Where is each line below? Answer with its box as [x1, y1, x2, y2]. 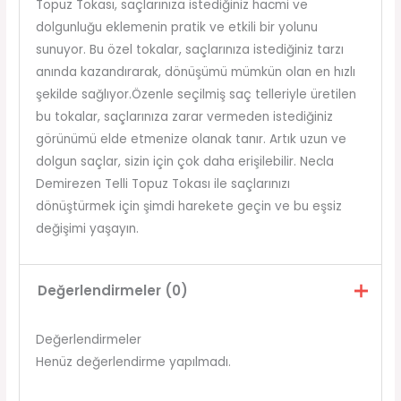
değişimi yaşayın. [35, 219, 139, 237]
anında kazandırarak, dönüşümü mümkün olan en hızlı [35, 63, 355, 81]
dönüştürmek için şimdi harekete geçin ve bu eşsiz [35, 197, 342, 215]
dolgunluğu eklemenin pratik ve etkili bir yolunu [35, 18, 318, 36]
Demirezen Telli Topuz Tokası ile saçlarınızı [35, 175, 290, 192]
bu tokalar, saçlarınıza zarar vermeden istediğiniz [35, 107, 333, 125]
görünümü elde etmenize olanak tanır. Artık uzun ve [35, 130, 346, 148]
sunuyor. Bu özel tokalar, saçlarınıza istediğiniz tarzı [35, 40, 344, 58]
